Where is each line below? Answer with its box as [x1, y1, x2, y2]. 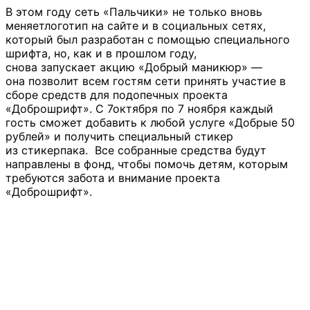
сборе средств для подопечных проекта [6, 88, 228, 102]
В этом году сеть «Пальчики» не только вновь [6, 5, 262, 19]
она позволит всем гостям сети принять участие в [6, 74, 286, 89]
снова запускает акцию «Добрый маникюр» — [6, 60, 262, 75]
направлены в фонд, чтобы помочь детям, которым [6, 157, 288, 172]
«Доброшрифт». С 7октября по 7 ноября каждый [6, 102, 273, 116]
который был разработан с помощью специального [6, 33, 290, 47]
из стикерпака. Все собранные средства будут [6, 143, 266, 158]
